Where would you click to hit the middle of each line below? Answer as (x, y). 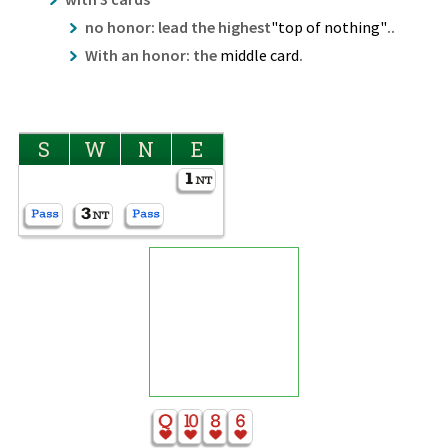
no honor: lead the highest (177, 27)
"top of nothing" (328, 27)
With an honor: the (152, 55)
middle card (259, 55)
